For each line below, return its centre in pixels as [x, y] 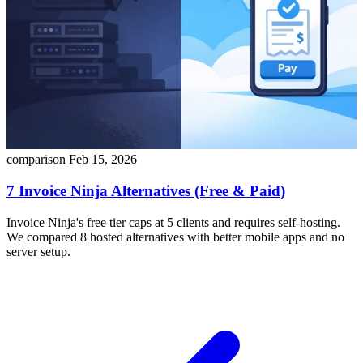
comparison [36, 160]
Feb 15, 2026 [103, 160]
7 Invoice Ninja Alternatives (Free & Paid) [146, 190]
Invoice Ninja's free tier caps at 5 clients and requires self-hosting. [173, 222]
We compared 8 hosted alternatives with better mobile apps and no [175, 237]
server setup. [38, 251]
